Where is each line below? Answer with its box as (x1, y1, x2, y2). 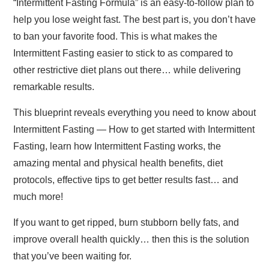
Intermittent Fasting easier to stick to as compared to (13, 47, 233, 58)
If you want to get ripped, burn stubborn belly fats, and (13, 217, 239, 228)
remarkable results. (13, 81, 94, 92)
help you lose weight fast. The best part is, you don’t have (13, 14, 256, 25)
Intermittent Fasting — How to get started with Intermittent (13, 124, 255, 134)
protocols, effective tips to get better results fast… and (13, 174, 238, 185)
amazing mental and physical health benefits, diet (13, 157, 223, 168)
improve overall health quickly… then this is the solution (13, 234, 249, 244)
